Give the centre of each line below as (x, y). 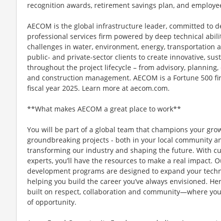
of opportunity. (52, 202)
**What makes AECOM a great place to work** (104, 109)
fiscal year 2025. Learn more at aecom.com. (98, 88)
